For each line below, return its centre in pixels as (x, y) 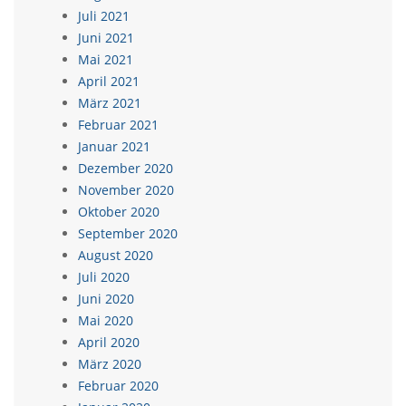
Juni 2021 (106, 38)
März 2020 (110, 364)
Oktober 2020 (119, 212)
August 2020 (116, 255)
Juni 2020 (106, 299)
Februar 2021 (118, 125)
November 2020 (126, 190)
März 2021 (110, 103)
